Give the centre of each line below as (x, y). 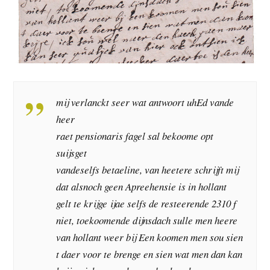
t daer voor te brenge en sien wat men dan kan (149, 254)
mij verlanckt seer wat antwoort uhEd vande (145, 102)
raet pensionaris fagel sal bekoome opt (135, 136)
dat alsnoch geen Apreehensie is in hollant (142, 187)
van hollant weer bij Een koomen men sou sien (150, 237)
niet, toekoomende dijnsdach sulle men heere (147, 221)
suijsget (72, 153)
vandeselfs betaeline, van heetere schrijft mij (148, 170)
